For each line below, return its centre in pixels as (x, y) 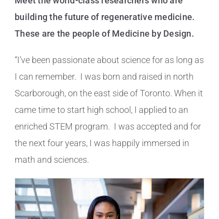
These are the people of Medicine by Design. (104, 33)
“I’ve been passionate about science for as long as (109, 60)
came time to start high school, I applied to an (101, 109)
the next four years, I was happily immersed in (102, 143)
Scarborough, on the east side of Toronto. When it (109, 93)
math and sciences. (54, 159)
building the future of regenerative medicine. (105, 17)
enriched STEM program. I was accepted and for (108, 126)
